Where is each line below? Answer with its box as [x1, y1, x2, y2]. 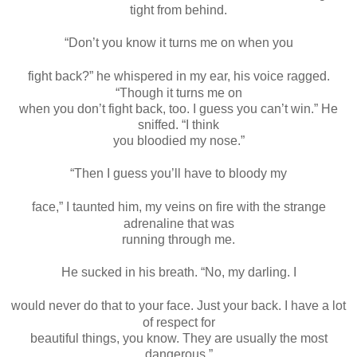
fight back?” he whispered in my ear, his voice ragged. [27, 69, 330, 83]
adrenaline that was [123, 216, 234, 230]
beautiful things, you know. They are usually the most [29, 331, 328, 345]
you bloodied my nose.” [112, 133, 245, 147]
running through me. [122, 232, 235, 246]
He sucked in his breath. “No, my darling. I [61, 265, 296, 279]
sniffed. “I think [138, 117, 219, 131]
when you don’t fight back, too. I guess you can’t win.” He [19, 101, 338, 116]
